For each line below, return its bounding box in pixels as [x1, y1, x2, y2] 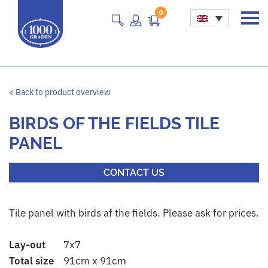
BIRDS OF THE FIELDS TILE [9, 113, 220, 133]
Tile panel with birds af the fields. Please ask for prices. [9, 206, 259, 220]
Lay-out [9, 237, 45, 251]
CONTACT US [103, 166, 165, 178]
